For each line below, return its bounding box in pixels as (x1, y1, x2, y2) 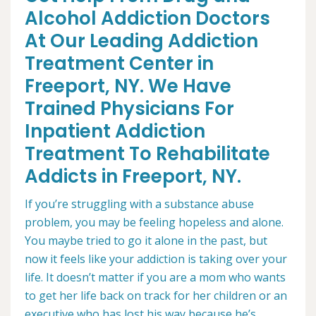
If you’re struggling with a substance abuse (25, 196, 254, 212)
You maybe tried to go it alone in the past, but (25, 233, 267, 248)
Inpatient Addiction (25, 119, 205, 144)
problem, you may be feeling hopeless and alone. (25, 214, 284, 230)
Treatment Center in (25, 51, 214, 76)
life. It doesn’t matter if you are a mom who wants (25, 269, 286, 285)
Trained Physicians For (25, 96, 234, 121)
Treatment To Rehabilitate (25, 141, 270, 166)
